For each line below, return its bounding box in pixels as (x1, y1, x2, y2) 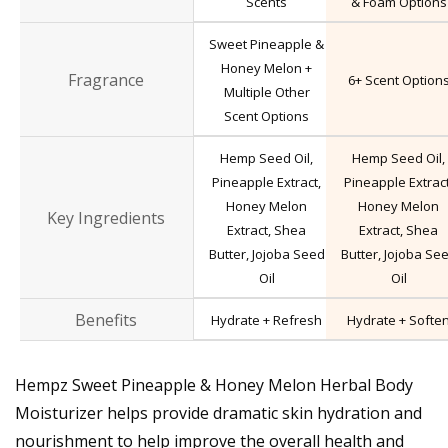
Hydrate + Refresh (211, 311, 322, 330)
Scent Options (224, 107, 309, 126)
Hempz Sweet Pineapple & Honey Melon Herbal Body (15, 374, 413, 397)
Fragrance (68, 69, 144, 92)
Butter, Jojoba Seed (208, 245, 325, 264)
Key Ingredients (47, 207, 165, 230)
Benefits (75, 309, 137, 332)
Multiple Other (223, 83, 310, 102)
